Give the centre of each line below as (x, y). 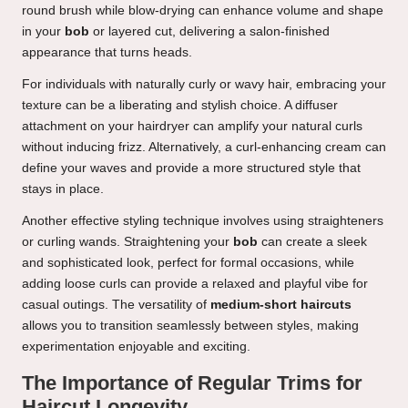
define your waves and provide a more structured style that (191, 168)
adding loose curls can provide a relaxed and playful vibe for (195, 284)
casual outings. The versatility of (116, 305)
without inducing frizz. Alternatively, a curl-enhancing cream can (204, 148)
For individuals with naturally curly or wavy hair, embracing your (204, 85)
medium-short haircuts (281, 305)
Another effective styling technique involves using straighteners (203, 221)
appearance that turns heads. (107, 53)
